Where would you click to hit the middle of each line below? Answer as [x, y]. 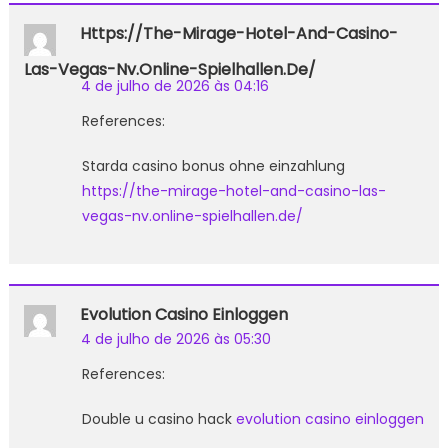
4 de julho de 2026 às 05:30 [175, 338]
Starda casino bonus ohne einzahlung [213, 165]
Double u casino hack [158, 418]
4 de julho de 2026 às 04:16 [174, 85]
